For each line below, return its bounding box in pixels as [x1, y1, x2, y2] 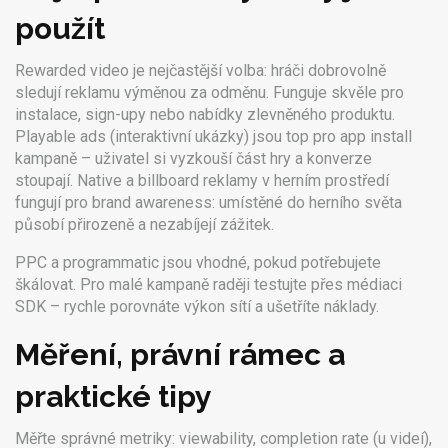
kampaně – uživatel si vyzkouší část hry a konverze [15, 149, 372, 168]
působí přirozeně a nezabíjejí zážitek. [15, 215, 274, 234]
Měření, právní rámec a [15, 337, 345, 372]
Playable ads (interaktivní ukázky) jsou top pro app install [15, 127, 412, 146]
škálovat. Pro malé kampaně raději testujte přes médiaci [15, 275, 402, 294]
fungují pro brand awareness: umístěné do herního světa [15, 193, 402, 212]
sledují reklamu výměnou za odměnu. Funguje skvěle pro [15, 83, 404, 102]
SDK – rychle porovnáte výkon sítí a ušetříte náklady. [15, 297, 379, 316]
